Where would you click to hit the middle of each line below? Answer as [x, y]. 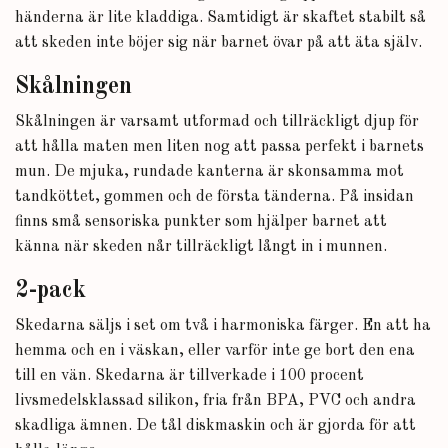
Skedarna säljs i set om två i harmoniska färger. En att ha [223, 326]
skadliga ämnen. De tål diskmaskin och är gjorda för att [215, 426]
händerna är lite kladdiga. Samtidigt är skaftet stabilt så [220, 18]
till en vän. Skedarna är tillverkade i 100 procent [189, 376]
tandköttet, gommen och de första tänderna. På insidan [214, 197]
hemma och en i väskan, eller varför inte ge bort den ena [215, 351]
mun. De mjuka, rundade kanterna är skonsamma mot [209, 172]
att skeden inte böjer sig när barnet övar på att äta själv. [218, 43]
